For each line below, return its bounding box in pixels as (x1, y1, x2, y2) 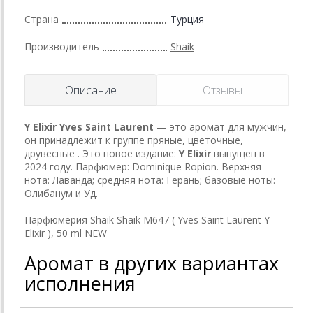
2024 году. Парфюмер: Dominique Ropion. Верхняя (24, 159, 261, 173)
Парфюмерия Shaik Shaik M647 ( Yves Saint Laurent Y (24, 212, 270, 226)
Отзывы (203, 82, 242, 98)
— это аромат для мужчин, (154, 119, 286, 133)
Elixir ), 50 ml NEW (24, 226, 107, 240)
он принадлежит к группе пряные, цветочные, (24, 133, 243, 147)
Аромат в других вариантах (24, 249, 279, 276)
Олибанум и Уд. (24, 186, 98, 200)
